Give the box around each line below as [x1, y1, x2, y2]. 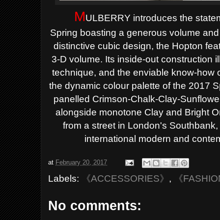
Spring [50, 27, 81, 38]
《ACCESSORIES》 [82, 173, 169, 184]
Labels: [48, 173, 82, 184]
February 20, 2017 [55, 159, 108, 166]
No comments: [48, 198, 142, 213]
